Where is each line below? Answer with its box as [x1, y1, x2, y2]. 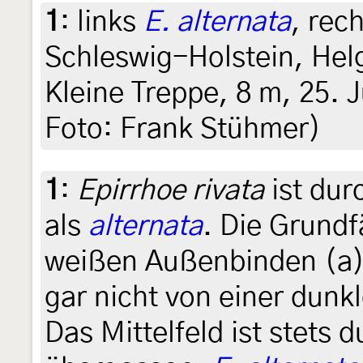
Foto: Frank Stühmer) [45, 114, 322, 143]
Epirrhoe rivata [77, 176, 264, 205]
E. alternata [143, 7, 291, 36]
